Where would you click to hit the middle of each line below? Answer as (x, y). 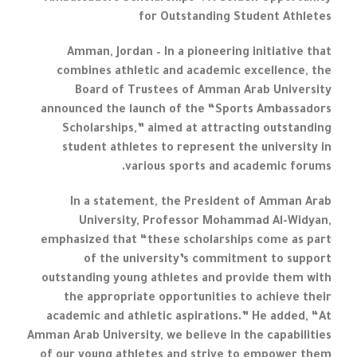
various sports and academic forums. (228, 169)
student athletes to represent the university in (196, 149)
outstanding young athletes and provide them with (186, 280)
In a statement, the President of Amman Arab (200, 204)
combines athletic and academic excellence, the (194, 73)
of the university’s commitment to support (207, 261)
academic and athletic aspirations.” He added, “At (188, 318)
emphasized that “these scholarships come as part (186, 242)
